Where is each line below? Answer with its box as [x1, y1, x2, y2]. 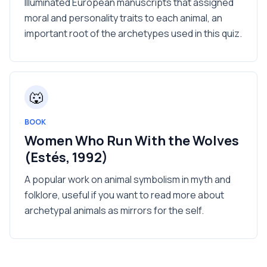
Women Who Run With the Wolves [24, 132, 239, 150]
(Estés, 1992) [24, 148, 108, 166]
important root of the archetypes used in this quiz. [24, 27, 242, 40]
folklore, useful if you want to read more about [24, 188, 224, 201]
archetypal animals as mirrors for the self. [24, 204, 204, 217]
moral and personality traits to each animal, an [24, 11, 222, 24]
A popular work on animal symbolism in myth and [24, 173, 231, 186]
